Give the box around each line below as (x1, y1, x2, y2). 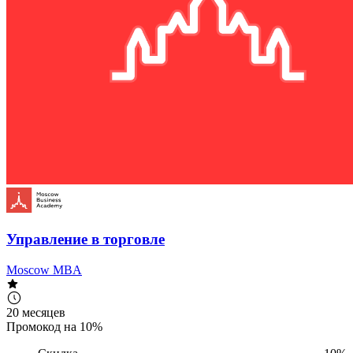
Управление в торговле (6, 231, 165, 248)
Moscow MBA (6, 262, 82, 277)
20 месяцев (6, 305, 65, 319)
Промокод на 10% (6, 319, 102, 333)
